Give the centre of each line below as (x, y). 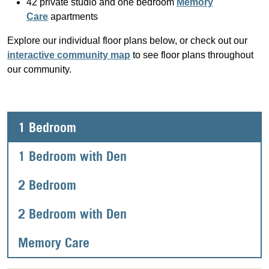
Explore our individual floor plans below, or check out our (127, 40)
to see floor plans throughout (192, 55)
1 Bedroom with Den (72, 156)
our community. (39, 69)
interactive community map (69, 55)
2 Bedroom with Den (72, 213)
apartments (73, 16)
